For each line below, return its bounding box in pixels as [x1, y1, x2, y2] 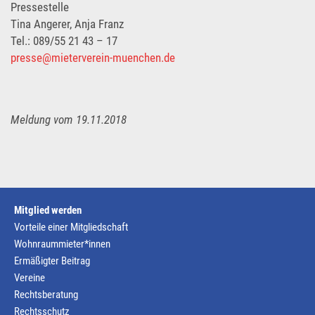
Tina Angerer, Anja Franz [11, 17, 124, 31]
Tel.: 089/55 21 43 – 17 [11, 34, 117, 48]
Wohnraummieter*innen [14, 238, 110, 250]
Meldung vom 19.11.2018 [11, 112, 127, 127]
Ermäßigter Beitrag [14, 255, 90, 267]
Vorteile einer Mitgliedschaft [14, 221, 128, 233]
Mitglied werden [14, 204, 82, 217]
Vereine [14, 271, 45, 284]
